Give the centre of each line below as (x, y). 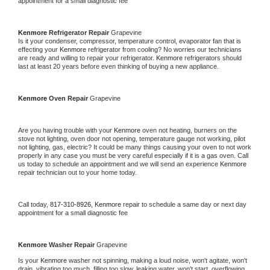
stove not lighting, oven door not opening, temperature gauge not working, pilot (132, 138)
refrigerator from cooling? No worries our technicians (165, 49)
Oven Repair (69, 98)
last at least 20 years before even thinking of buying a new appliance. (119, 66)
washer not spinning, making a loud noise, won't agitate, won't (158, 260)
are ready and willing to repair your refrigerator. (87, 58)
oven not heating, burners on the (190, 130)
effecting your (39, 49)
